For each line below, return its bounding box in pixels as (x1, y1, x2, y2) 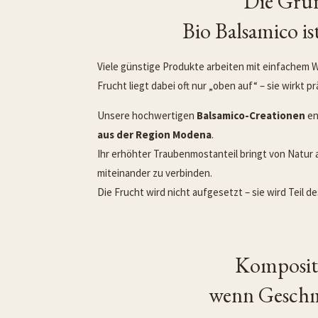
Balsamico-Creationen (197, 109, 305, 123)
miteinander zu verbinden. (97, 166, 212, 180)
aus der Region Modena (97, 128, 212, 142)
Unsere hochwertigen (97, 109, 197, 123)
